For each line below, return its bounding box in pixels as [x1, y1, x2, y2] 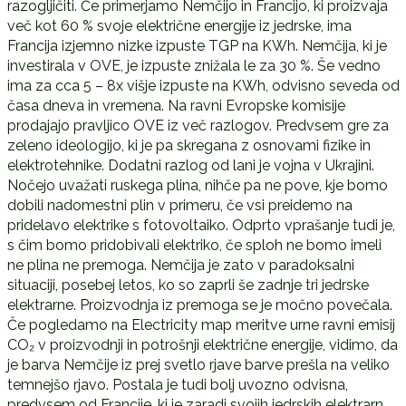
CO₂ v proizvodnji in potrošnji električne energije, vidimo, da [6, 335, 398, 353]
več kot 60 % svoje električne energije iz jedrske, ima [6, 16, 352, 34]
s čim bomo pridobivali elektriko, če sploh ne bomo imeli [6, 236, 382, 254]
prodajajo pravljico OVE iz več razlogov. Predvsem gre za [6, 116, 389, 134]
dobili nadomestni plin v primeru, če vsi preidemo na [6, 196, 353, 214]
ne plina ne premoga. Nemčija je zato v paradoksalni [6, 256, 354, 274]
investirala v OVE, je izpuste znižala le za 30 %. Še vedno [6, 56, 381, 74]
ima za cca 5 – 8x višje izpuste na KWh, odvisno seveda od [6, 76, 400, 94]
